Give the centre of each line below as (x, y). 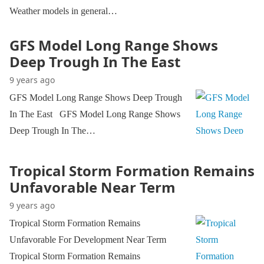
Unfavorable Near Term (93, 187)
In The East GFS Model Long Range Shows (95, 114)
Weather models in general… (63, 11)
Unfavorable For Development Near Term (90, 240)
